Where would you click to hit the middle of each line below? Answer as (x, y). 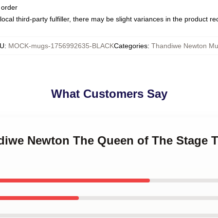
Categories (130, 46)
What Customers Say (109, 94)
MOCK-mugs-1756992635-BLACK (61, 46)
